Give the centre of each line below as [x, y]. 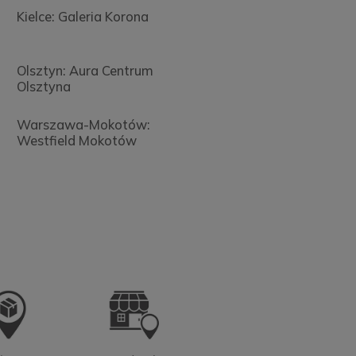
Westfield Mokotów [76, 140]
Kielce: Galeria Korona [82, 17]
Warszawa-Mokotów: [83, 124]
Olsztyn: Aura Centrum [85, 70]
